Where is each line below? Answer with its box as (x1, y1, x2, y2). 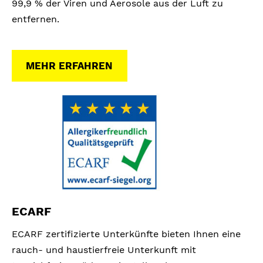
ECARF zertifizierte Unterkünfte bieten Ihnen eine (12, 228, 241, 240)
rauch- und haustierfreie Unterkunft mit (12, 244, 196, 256)
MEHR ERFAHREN (26, 60, 113, 72)
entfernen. (12, 13, 59, 25)
